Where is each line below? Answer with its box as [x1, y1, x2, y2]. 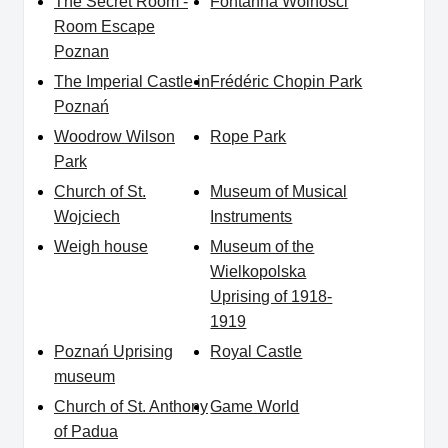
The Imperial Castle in [54, 73, 210, 91]
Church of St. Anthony [54, 398, 208, 416]
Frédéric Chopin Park [210, 73, 363, 91]
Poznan [54, 43, 109, 61]
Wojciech [54, 208, 120, 226]
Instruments [210, 208, 293, 226]
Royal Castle [210, 343, 303, 361]
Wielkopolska [210, 263, 307, 281]
